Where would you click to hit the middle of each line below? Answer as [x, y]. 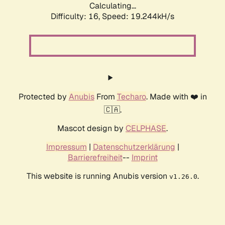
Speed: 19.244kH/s [138, 17]
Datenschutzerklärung [134, 147]
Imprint [144, 158]
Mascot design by [91, 129]
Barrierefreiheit [95, 158]
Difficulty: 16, [76, 17]
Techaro [131, 97]
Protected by [43, 97]
